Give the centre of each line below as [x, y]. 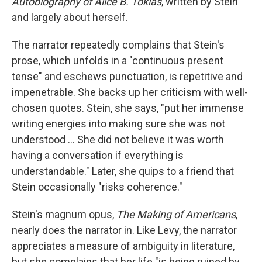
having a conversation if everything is [98, 155]
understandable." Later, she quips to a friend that [123, 171]
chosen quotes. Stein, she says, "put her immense [128, 108]
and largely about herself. [70, 17]
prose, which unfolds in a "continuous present [118, 60]
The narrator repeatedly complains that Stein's [118, 44]
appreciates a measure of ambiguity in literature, [123, 246]
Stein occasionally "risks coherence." [97, 187]
